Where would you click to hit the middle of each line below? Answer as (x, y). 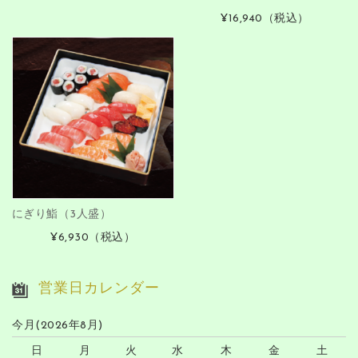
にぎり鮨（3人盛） (62, 214)
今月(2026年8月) (58, 325)
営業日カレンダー (99, 288)
